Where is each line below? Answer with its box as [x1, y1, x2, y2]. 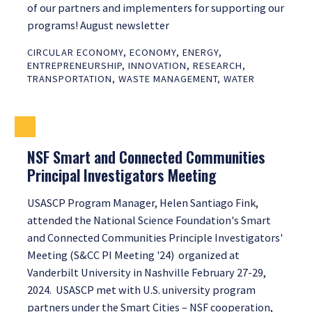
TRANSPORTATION [27, 72, 112, 86]
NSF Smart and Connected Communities [27, 146, 265, 169]
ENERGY [182, 46, 219, 59]
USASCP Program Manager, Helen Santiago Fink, [27, 196, 258, 210]
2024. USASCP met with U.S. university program [27, 283, 256, 297]
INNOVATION [128, 59, 187, 72]
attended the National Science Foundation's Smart [27, 213, 271, 228]
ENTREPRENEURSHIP [27, 59, 122, 72]
